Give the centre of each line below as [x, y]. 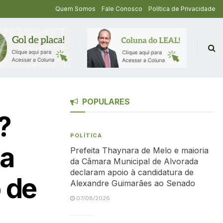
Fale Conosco [122, 9]
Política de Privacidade [182, 9]
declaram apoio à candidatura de [132, 172]
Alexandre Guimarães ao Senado [133, 183]
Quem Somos [75, 9]
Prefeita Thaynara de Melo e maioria [139, 150]
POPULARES [106, 102]
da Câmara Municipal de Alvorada [134, 161]
